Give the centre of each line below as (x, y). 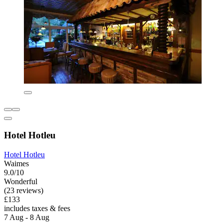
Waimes (16, 163)
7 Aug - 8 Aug (27, 217)
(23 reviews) (24, 190)
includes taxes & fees (37, 208)
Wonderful (21, 181)
